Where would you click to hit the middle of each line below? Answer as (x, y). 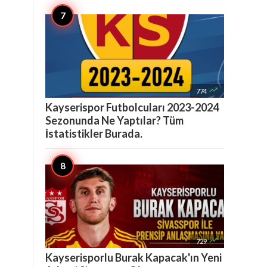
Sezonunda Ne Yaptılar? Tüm (114, 120)
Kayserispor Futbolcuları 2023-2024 (132, 107)
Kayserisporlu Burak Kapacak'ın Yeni (133, 257)
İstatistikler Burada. (94, 133)
